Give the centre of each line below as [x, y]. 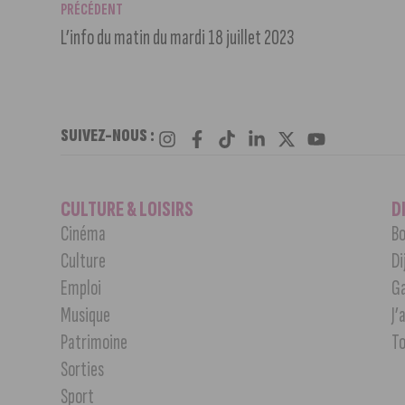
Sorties [83, 369]
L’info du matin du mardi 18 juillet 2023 [178, 37]
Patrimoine [94, 342]
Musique [86, 315]
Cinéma [84, 233]
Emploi [81, 287]
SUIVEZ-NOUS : [108, 135]
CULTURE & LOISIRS [127, 209]
